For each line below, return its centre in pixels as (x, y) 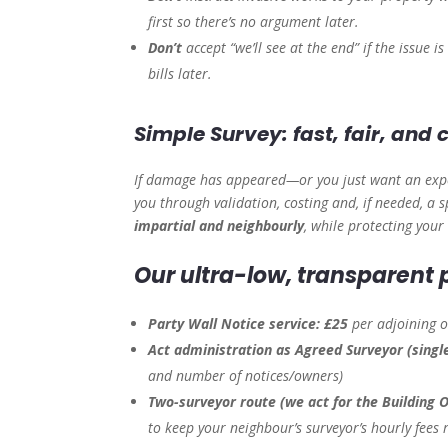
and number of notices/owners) (246, 376)
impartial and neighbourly (219, 226)
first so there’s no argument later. (254, 22)
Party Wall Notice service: (234, 324)
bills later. (180, 74)
